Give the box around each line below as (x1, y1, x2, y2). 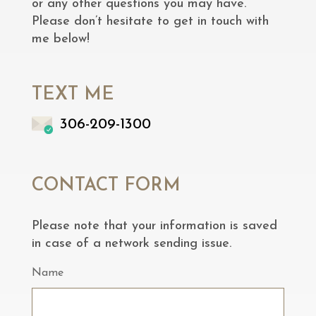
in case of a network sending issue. (31, 236, 231, 250)
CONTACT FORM (31, 176, 181, 195)
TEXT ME (31, 85, 114, 104)
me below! (31, 32, 90, 46)
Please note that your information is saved (31, 219, 277, 233)
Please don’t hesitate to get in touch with (31, 14, 269, 28)
